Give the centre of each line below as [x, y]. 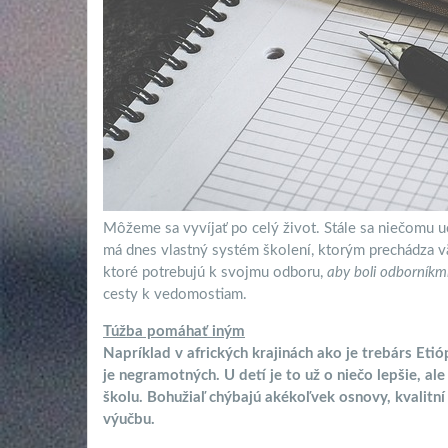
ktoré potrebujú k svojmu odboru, [215, 273]
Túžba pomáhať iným [174, 332]
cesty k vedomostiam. [175, 295]
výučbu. [129, 420]
